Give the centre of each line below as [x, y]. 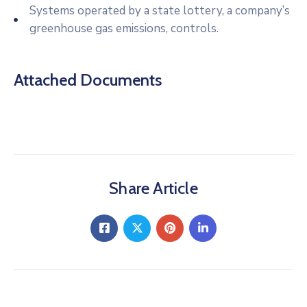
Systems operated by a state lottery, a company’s [159, 10]
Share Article [153, 188]
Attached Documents [88, 79]
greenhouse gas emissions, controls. [124, 28]
